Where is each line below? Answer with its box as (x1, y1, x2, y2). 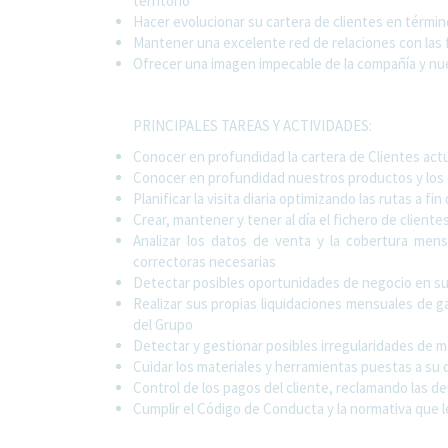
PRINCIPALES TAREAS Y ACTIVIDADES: (133, 115, 372, 135)
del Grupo (133, 314, 193, 334)
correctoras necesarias (133, 251, 276, 271)
